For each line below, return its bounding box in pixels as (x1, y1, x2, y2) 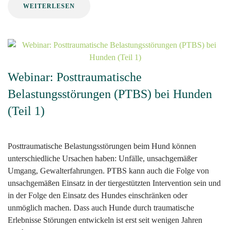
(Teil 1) (8, 104, 45, 118)
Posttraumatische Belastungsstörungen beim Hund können (8, 142, 196, 151)
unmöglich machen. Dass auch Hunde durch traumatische (8, 203, 194, 213)
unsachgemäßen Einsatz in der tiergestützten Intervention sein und (8, 179, 221, 188)
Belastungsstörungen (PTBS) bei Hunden (8, 87, 212, 101)
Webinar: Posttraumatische (8, 70, 142, 84)
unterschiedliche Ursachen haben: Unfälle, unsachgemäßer (8, 154, 197, 163)
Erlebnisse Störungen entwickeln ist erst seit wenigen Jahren (8, 216, 202, 225)
